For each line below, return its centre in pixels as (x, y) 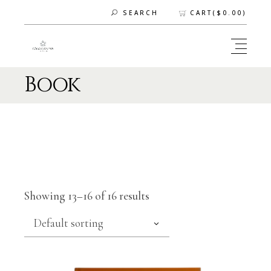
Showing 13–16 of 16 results (87, 196)
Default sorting (69, 223)
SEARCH (141, 13)
